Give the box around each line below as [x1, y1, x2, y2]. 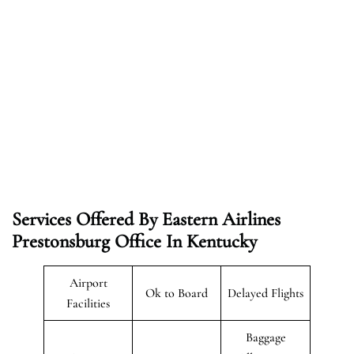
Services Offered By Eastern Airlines [12, 207, 281, 231]
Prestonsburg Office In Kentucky [12, 229, 257, 253]
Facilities [66, 295, 110, 311]
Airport [69, 274, 107, 291]
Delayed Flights [228, 284, 303, 301]
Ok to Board [145, 284, 208, 301]
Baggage [245, 329, 286, 345]
